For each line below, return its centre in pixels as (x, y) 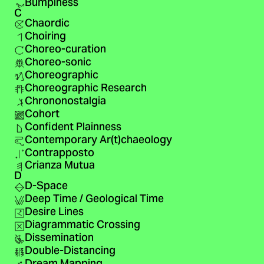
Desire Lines (54, 213)
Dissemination (59, 239)
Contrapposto (59, 154)
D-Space (46, 187)
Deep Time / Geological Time (94, 200)
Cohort (42, 115)
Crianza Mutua (60, 166)
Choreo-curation (65, 50)
